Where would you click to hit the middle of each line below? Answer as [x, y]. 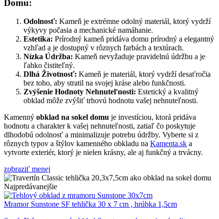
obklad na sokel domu [73, 117]
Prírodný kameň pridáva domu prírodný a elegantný [133, 39]
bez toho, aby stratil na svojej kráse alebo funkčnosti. [105, 83]
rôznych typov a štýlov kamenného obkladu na [77, 144]
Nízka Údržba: [48, 57]
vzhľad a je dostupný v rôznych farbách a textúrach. [104, 48]
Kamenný [20, 117]
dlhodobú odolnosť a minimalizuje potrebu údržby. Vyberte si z [101, 135]
